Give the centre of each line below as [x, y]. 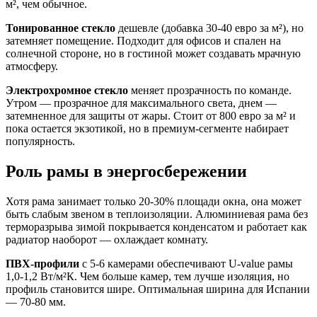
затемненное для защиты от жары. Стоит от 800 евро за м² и [151, 116]
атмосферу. [32, 67]
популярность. [40, 142]
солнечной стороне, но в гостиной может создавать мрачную [153, 54]
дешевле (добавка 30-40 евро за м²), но [209, 28]
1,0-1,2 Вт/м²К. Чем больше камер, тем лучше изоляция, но [148, 277]
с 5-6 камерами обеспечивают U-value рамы [186, 264]
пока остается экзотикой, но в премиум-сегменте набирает [147, 129]
